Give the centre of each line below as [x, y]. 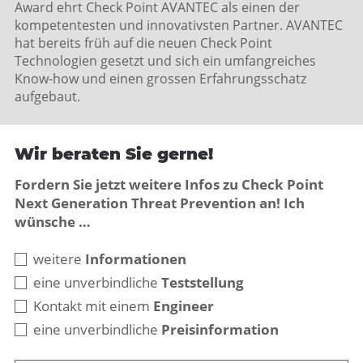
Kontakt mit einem [93, 306]
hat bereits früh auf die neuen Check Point [143, 43]
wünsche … [53, 222]
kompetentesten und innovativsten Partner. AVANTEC [179, 25]
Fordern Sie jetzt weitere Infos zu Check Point [169, 184]
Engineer [184, 306]
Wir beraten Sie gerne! [114, 154]
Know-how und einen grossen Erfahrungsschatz [160, 79]
